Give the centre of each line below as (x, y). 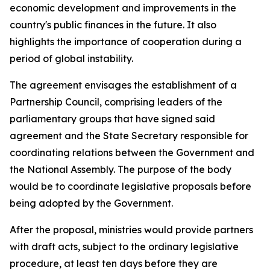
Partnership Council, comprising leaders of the (116, 102)
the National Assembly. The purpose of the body (121, 169)
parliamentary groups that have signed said (112, 119)
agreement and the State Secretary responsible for (129, 136)
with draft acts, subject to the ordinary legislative (124, 246)
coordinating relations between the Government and (132, 152)
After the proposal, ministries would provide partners (131, 230)
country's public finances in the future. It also (113, 25)
